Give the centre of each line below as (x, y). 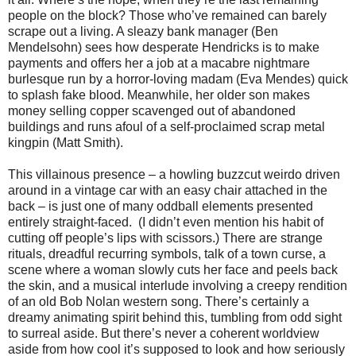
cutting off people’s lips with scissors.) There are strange (165, 238)
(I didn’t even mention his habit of (231, 222)
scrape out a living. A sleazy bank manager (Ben (143, 31)
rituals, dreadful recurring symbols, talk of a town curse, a (167, 253)
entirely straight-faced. (70, 222)
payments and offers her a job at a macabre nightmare (159, 63)
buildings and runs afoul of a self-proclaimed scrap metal (166, 126)
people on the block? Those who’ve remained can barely (167, 15)
